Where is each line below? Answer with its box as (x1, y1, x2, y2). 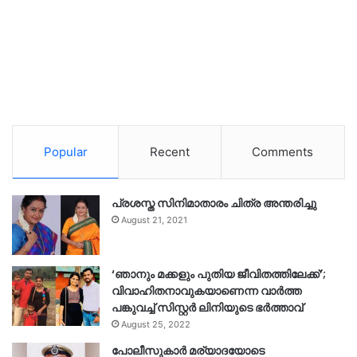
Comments (252, 144, 314, 160)
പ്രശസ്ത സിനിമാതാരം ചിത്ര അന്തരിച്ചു (112, 195, 316, 212)
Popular (43, 144, 88, 160)
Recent (149, 144, 190, 160)
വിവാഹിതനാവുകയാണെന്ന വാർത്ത (112, 283, 301, 300)
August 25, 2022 (121, 319, 190, 331)
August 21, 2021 (121, 214, 187, 226)
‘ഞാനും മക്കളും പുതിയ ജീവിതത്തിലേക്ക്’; (112, 266, 326, 283)
